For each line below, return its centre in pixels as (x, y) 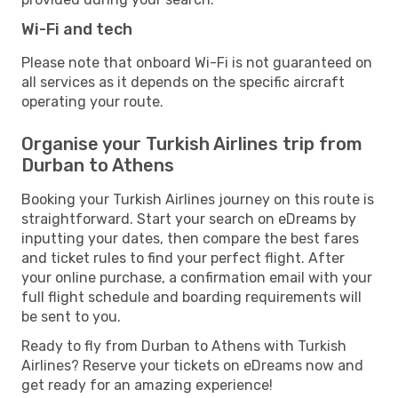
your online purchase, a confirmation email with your (197, 277)
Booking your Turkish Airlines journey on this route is (198, 199)
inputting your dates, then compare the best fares (190, 238)
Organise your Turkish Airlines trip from (192, 143)
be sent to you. (71, 316)
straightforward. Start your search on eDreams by (189, 219)
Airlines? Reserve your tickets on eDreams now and (192, 365)
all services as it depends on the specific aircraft (183, 82)
